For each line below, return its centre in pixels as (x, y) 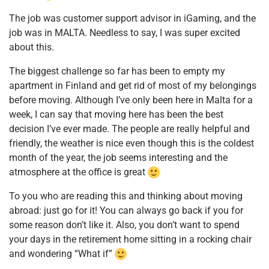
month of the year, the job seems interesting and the (118, 157)
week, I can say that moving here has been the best (116, 114)
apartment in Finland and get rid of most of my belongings (133, 85)
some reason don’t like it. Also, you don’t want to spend (124, 225)
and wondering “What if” (62, 253)
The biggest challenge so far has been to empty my (117, 71)
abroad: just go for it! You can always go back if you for (126, 210)
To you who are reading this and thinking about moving (126, 196)
